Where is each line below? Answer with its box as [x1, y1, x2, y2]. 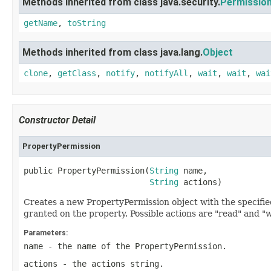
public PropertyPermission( [24, 166, 149, 175]
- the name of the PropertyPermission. [43, 241, 227, 251]
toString [67, 18, 106, 28]
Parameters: [24, 229, 68, 237]
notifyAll [145, 68, 188, 78]
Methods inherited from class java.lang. [22, 47, 203, 58]
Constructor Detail [19, 114, 96, 126]
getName [24, 18, 57, 28]
